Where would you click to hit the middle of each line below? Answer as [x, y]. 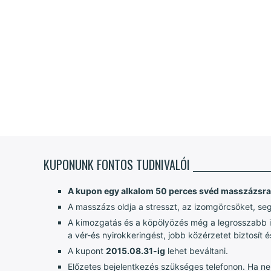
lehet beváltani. [197, 250]
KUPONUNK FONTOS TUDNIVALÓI [117, 164]
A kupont [87, 250]
